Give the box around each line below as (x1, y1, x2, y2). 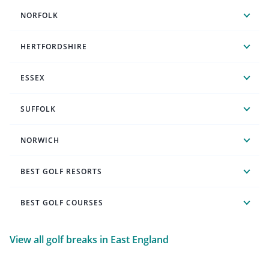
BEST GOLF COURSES (20, 197, 103, 208)
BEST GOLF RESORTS (20, 166, 102, 177)
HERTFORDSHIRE (20, 41, 87, 52)
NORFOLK (20, 10, 58, 20)
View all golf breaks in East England (10, 232, 169, 246)
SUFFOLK (20, 103, 56, 114)
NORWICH (20, 134, 59, 145)
